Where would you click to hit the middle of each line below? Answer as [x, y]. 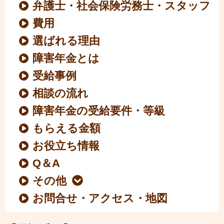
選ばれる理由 [66, 41]
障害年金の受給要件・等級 [99, 111]
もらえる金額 [67, 128]
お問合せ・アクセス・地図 [100, 198]
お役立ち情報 [66, 146]
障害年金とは [66, 58]
